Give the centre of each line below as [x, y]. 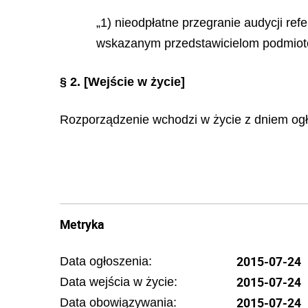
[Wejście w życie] [134, 82]
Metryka [82, 224]
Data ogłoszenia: [106, 261]
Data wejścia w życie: [119, 282]
